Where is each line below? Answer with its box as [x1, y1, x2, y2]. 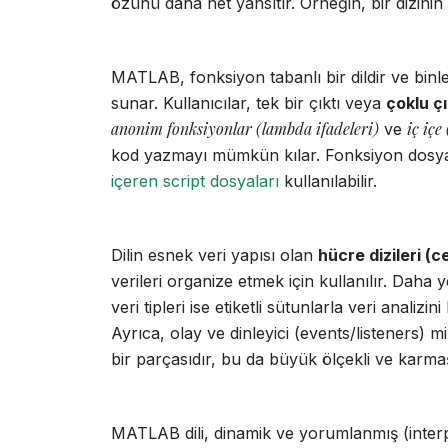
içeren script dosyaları [111, 171, 279, 191]
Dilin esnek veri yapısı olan [111, 245, 318, 265]
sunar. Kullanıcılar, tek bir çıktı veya [111, 93, 386, 113]
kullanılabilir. [279, 171, 377, 191]
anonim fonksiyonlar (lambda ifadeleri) [111, 118, 379, 139]
